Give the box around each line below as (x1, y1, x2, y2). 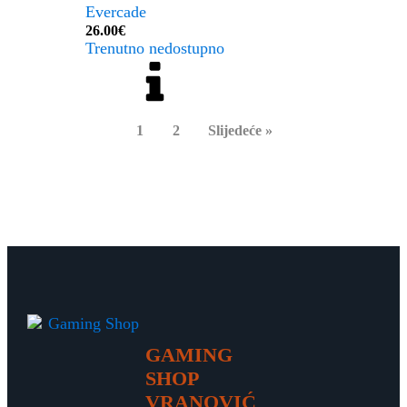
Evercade (85, 3, 147, 21)
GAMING (144, 343, 233, 366)
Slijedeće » (207, 123, 273, 138)
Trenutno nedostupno (85, 39, 225, 57)
